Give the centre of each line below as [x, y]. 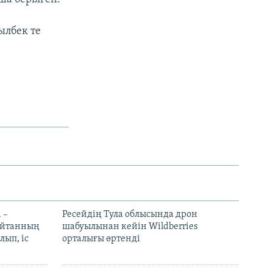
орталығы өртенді [101, 239]
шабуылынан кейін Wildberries [130, 227]
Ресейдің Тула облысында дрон [130, 215]
